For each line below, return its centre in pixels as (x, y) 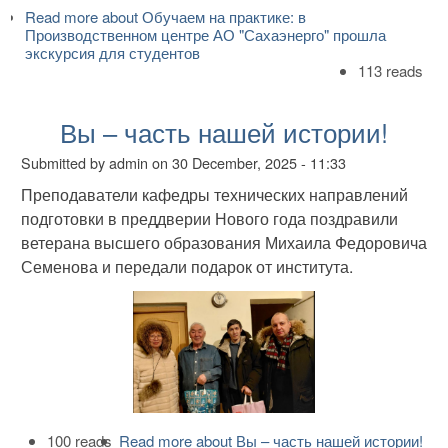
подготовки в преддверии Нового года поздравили (209, 218)
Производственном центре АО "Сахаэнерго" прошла (205, 35)
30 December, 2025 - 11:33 (259, 163)
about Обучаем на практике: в (201, 17)
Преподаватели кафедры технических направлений (214, 194)
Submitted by (65, 163)
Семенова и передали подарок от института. (187, 266)
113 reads (391, 71)
